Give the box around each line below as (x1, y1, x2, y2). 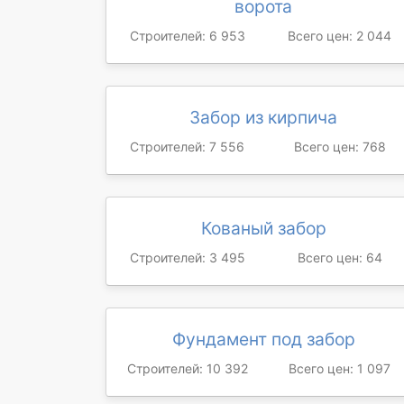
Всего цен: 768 (293, 139, 386, 154)
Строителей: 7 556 (130, 139, 244, 154)
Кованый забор (200, 217, 326, 239)
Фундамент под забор (171, 328, 355, 350)
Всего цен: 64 (297, 250, 382, 265)
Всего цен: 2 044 (288, 28, 391, 43)
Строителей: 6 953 (129, 28, 245, 43)
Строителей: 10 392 (126, 361, 248, 376)
